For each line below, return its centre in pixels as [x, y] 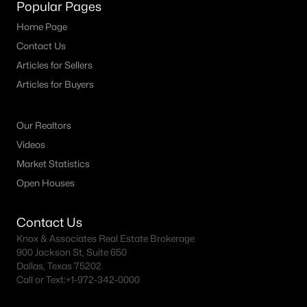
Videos [31, 145]
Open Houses [46, 183]
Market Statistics [53, 164]
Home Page [42, 27]
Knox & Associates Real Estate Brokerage [106, 238]
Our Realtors [44, 125]
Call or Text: [41, 280]
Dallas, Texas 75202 [59, 266]
